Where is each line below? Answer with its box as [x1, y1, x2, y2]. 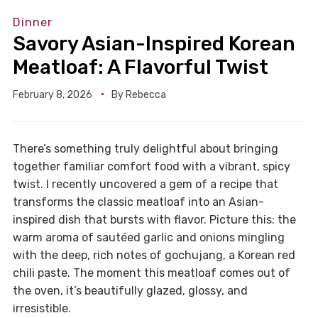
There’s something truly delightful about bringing [12, 141, 278, 155]
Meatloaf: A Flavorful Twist [12, 55, 268, 79]
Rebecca [125, 88, 166, 101]
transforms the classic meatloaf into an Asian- [12, 194, 264, 209]
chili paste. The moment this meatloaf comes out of [12, 265, 290, 280]
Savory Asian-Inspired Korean [12, 31, 295, 55]
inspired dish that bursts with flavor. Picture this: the [12, 212, 296, 226]
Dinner [12, 15, 53, 29]
